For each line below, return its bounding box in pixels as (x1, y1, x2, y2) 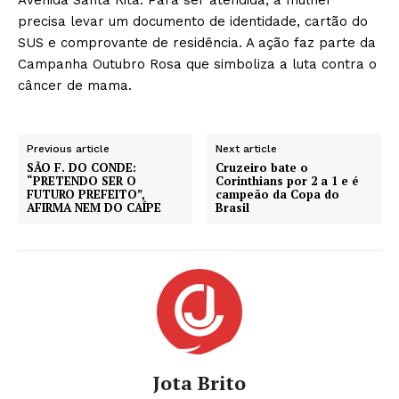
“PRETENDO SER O (27, 172, 136, 189)
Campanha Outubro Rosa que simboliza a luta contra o (18, 55, 377, 72)
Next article (216, 142, 278, 155)
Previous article (27, 142, 110, 155)
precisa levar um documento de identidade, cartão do (18, 12, 368, 29)
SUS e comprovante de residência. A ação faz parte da (18, 34, 376, 51)
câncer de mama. (18, 77, 132, 94)
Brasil (216, 199, 250, 216)
